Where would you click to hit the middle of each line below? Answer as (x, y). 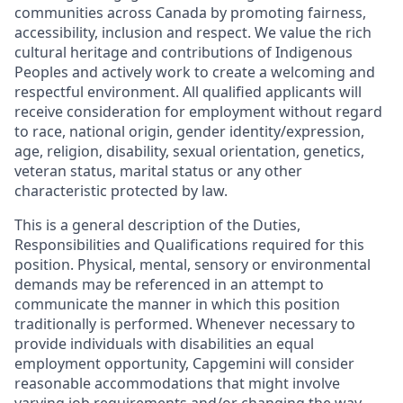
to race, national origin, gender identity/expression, (189, 132)
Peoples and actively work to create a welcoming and (195, 72)
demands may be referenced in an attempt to (169, 285)
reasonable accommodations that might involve (177, 384)
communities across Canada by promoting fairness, (190, 13)
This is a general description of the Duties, (157, 225)
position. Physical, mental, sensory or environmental (193, 265)
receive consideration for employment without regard (198, 112)
